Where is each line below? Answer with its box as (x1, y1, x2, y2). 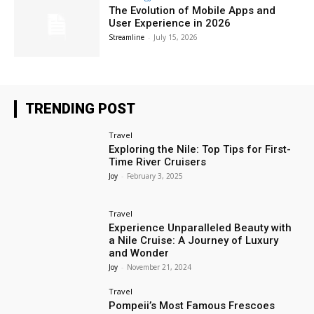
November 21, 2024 (127, 261, 192, 272)
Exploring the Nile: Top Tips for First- (109, 142, 292, 156)
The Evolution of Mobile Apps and (109, 4, 276, 18)
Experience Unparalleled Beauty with (109, 221, 292, 234)
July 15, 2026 (153, 32, 198, 43)
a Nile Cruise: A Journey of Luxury (109, 233, 279, 247)
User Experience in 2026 (109, 17, 231, 30)
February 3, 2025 (127, 170, 184, 181)
